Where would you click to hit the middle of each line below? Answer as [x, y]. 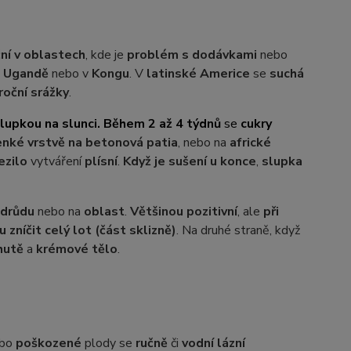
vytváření [56, 161]
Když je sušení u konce [189, 161]
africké [250, 143]
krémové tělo [76, 249]
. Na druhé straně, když [238, 230]
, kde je [106, 55]
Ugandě [25, 74]
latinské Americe [198, 74]
